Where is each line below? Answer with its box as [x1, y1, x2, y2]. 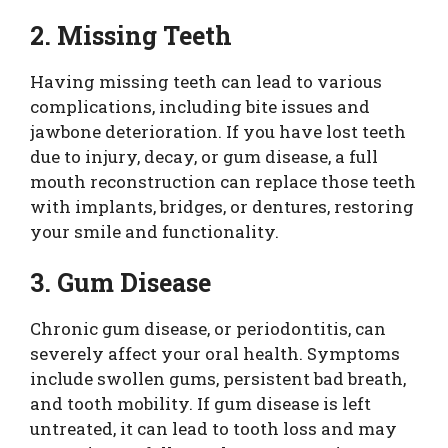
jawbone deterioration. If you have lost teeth [30, 119, 406, 143]
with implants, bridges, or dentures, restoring [30, 194, 414, 218]
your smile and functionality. [30, 219, 279, 243]
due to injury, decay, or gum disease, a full [30, 144, 378, 168]
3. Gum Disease [30, 266, 212, 299]
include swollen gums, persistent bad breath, [30, 367, 406, 390]
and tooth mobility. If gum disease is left [30, 392, 371, 415]
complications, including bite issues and [30, 94, 370, 118]
